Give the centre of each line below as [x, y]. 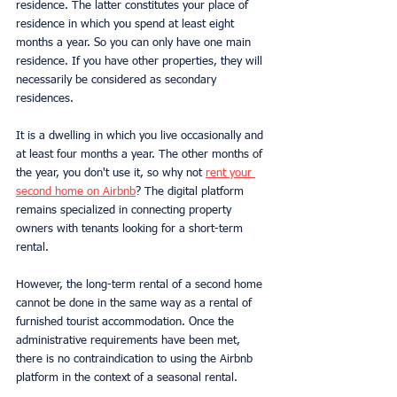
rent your [230, 173]
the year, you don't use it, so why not [111, 173]
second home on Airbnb [76, 191]
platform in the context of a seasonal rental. [127, 378]
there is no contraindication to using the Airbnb [136, 359]
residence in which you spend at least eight [127, 24]
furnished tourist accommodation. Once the [127, 322]
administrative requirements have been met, [130, 340]
